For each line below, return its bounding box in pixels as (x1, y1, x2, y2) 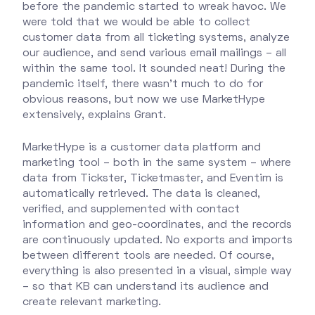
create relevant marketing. (22, 297, 161, 308)
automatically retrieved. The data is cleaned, (22, 189, 260, 200)
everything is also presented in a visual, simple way (22, 266, 292, 277)
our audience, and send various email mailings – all (22, 49, 286, 59)
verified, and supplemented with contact (22, 205, 240, 215)
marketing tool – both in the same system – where (22, 158, 291, 169)
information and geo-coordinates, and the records (22, 220, 292, 231)
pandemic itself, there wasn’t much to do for (22, 79, 263, 90)
